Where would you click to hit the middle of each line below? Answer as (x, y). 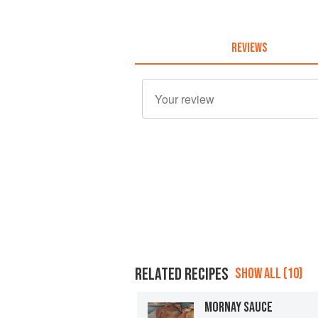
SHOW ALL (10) (269, 273)
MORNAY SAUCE (238, 307)
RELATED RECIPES (182, 274)
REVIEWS (249, 48)
